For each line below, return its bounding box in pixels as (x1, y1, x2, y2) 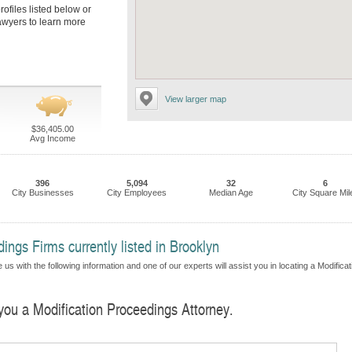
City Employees (107, 188, 167, 197)
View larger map (165, 94, 226, 104)
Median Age (209, 188, 253, 197)
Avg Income (29, 134, 75, 143)
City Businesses (11, 188, 74, 197)
